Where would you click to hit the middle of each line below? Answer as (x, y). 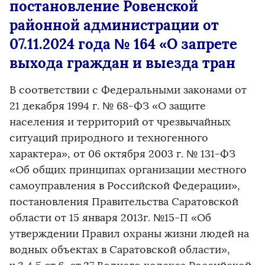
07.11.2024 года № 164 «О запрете (123, 44)
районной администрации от (114, 25)
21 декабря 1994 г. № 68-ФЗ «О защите (108, 106)
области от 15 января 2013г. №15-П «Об (110, 218)
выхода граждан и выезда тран (122, 63)
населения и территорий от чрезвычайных (120, 122)
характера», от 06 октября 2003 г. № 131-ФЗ (122, 154)
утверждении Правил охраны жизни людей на (129, 234)
